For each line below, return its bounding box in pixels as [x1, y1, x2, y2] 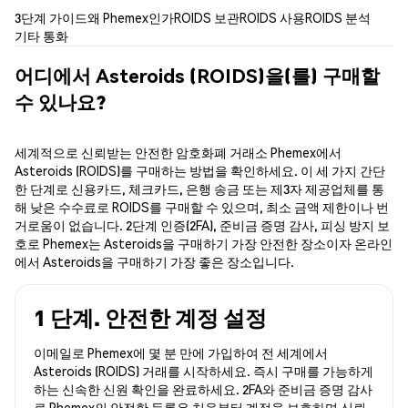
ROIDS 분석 [305, 9, 371, 26]
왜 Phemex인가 [87, 9, 174, 26]
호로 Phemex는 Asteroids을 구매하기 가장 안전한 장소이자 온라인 [15, 235, 393, 252]
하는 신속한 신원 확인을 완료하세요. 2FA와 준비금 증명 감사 [34, 381, 372, 398]
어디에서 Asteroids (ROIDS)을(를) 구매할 [15, 62, 380, 87]
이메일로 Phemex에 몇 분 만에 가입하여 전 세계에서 [34, 344, 328, 362]
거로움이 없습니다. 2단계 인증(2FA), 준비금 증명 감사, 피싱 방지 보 [15, 217, 390, 234]
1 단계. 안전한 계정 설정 [34, 303, 267, 332]
